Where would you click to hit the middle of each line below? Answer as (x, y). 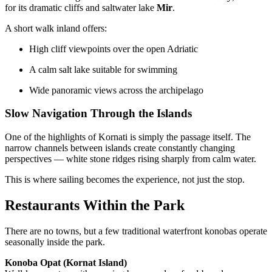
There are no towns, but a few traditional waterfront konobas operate (136, 231)
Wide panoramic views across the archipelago (116, 90)
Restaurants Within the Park (95, 205)
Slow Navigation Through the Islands (98, 114)
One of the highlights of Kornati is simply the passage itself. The (128, 137)
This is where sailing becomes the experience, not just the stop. (125, 180)
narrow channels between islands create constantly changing (120, 148)
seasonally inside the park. (55, 242)
